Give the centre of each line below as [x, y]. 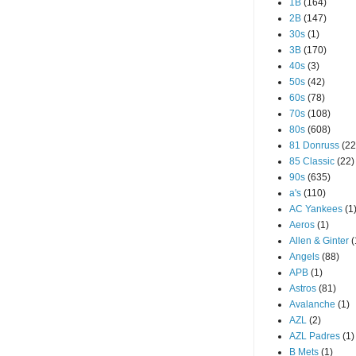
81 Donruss [314, 145]
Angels [304, 257]
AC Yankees [316, 209]
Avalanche [312, 304]
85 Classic [312, 161]
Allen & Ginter [319, 241]
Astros [303, 288]
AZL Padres [315, 336]
